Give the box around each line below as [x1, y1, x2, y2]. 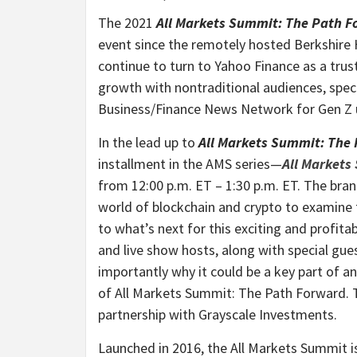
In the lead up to [98, 132, 198, 151]
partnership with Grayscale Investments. [98, 304, 337, 324]
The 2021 [98, 13, 156, 32]
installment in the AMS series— [98, 154, 282, 173]
